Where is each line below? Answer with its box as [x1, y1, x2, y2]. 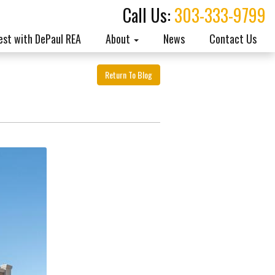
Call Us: [123, 2, 174, 28]
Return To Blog [105, 68, 152, 81]
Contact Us [209, 31, 257, 47]
